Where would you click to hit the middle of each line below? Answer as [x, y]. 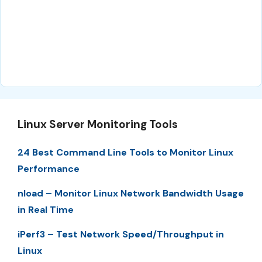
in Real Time [46, 209]
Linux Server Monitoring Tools [98, 124]
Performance [49, 168]
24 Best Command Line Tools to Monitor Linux [125, 152]
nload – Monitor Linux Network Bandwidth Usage [131, 193]
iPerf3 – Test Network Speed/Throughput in [121, 235]
